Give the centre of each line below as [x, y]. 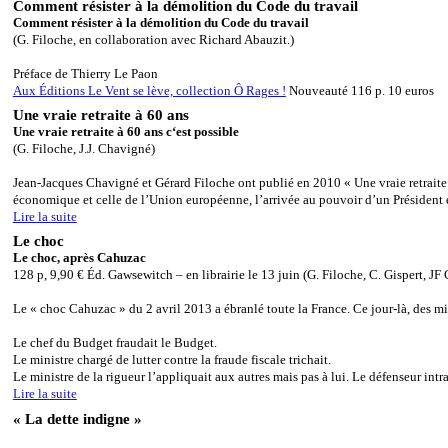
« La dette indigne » [77, 418]
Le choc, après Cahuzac [79, 258]
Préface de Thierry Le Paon [85, 73]
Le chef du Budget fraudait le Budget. [114, 343]
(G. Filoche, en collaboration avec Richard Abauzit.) [153, 39]
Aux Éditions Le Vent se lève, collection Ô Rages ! [149, 90]
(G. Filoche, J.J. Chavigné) [83, 148]
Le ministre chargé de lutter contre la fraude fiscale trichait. [171, 360]
